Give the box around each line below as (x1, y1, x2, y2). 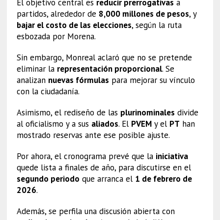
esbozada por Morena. (16, 30, 96, 42)
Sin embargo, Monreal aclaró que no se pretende (16, 52, 192, 63)
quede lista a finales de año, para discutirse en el (16, 162, 191, 173)
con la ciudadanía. (16, 85, 80, 97)
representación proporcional (56, 63, 162, 74)
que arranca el (79, 173, 135, 184)
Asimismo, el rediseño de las (16, 107, 120, 118)
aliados (91, 118, 118, 129)
